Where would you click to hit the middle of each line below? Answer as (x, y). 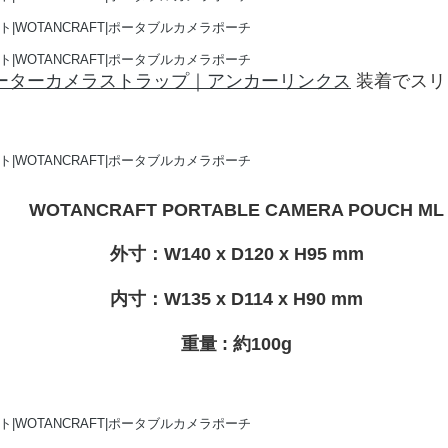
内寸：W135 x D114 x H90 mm (236, 299)
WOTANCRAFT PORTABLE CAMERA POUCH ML (236, 210)
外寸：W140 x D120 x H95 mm (236, 254)
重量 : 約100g (236, 344)
